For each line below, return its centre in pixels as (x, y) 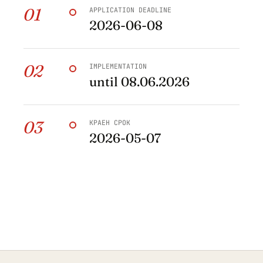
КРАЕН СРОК (110, 123)
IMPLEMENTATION (118, 66)
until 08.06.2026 (139, 82)
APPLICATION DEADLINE (130, 10)
